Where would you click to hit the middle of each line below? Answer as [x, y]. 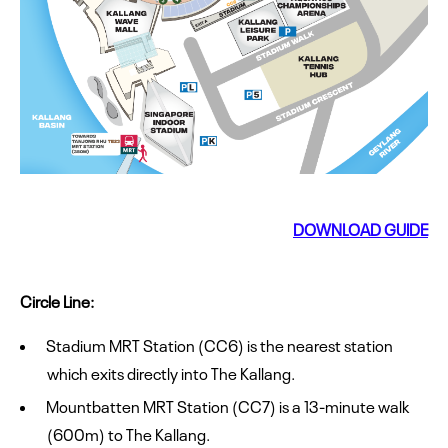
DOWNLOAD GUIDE [360, 228]
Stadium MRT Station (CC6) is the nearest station [219, 344]
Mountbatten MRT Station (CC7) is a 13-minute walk [227, 405]
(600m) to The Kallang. [130, 433]
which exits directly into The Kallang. [171, 372]
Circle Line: [57, 300]
